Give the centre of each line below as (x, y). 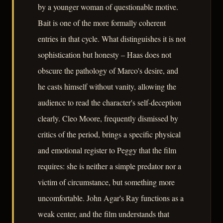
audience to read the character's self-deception (110, 103)
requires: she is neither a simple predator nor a (110, 166)
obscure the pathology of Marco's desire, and (108, 71)
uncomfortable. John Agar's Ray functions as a (111, 198)
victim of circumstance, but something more (106, 182)
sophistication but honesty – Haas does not (105, 55)
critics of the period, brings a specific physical (109, 134)
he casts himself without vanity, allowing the (107, 87)
